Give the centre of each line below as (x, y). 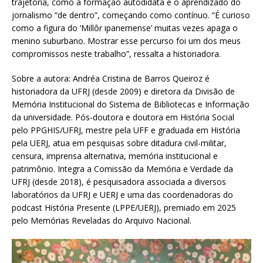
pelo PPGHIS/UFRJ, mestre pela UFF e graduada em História (126, 130)
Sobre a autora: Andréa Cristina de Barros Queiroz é (111, 79)
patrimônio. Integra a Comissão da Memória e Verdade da (122, 169)
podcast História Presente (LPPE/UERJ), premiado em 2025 (124, 208)
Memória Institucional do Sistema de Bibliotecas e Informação (131, 104)
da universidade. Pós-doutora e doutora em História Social (123, 117)
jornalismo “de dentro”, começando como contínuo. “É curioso (131, 15)
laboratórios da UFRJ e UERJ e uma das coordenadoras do (122, 195)
